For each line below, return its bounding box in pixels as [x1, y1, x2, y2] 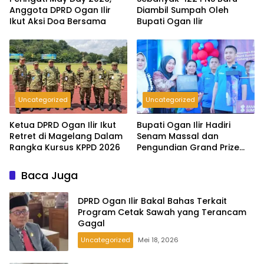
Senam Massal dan [137, 130, 219, 143]
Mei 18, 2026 [138, 235, 179, 245]
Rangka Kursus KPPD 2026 [9, 141, 120, 154]
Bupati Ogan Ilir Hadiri [137, 119, 230, 131]
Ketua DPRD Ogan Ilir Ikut [9, 119, 116, 131]
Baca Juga [21, 168, 78, 183]
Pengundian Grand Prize [137, 141, 239, 154]
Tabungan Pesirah [137, 153, 215, 165]
